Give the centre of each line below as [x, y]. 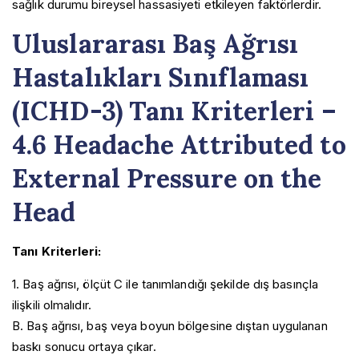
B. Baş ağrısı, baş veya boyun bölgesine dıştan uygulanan [170, 325]
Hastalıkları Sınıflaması [161, 77]
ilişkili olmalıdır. [52, 305]
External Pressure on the [167, 178]
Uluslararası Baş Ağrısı [155, 43]
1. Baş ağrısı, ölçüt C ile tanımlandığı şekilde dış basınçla [165, 284]
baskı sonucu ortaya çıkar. [84, 346]
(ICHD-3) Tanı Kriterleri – [174, 111]
